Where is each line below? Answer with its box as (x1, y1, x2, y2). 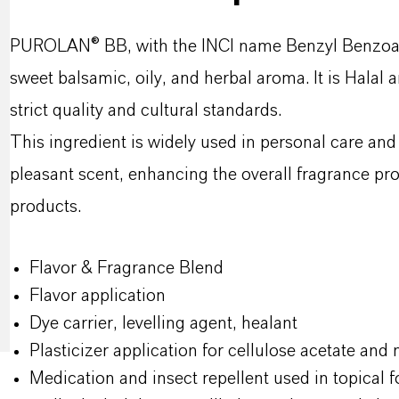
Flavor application (28, 287, 170, 305)
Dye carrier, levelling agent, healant (28, 314, 297, 332)
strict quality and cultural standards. (9, 102, 281, 119)
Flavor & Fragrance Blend (28, 259, 228, 277)
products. (9, 198, 81, 216)
